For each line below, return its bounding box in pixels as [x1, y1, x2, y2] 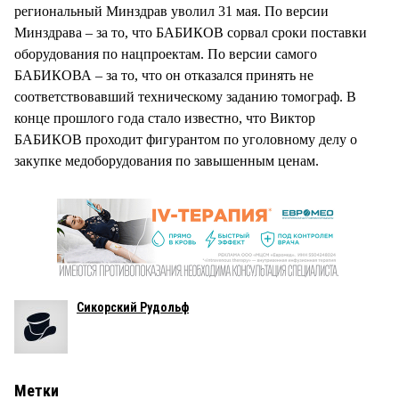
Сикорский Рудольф [77, 299, 189, 314]
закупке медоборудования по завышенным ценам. [14, 152, 319, 168]
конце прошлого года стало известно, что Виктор [14, 110, 315, 126]
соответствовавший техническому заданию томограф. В [14, 88, 356, 104]
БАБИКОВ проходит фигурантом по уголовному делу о [14, 131, 357, 147]
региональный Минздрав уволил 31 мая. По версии [14, 3, 329, 19]
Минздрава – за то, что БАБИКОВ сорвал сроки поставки [14, 24, 367, 40]
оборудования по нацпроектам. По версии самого [14, 45, 317, 61]
